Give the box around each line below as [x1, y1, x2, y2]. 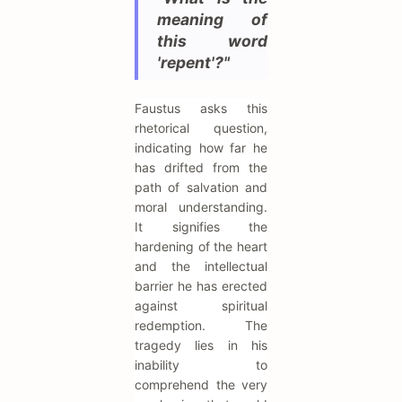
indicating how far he [135, 140, 267, 156]
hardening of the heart [135, 239, 267, 255]
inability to [135, 357, 267, 373]
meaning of [157, 10, 267, 30]
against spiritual [135, 298, 267, 314]
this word [157, 31, 267, 51]
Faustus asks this [135, 100, 267, 117]
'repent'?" [157, 53, 230, 73]
